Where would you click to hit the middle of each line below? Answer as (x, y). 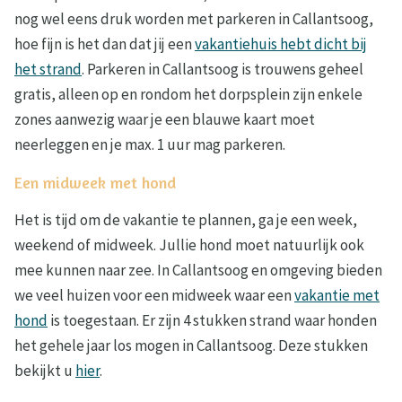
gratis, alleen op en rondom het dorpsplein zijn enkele (188, 95)
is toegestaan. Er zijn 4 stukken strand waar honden (212, 321)
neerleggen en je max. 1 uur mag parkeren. (151, 145)
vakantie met (337, 296)
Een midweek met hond (95, 183)
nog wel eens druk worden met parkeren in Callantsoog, (194, 19)
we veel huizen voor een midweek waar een (154, 296)
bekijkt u (45, 371)
